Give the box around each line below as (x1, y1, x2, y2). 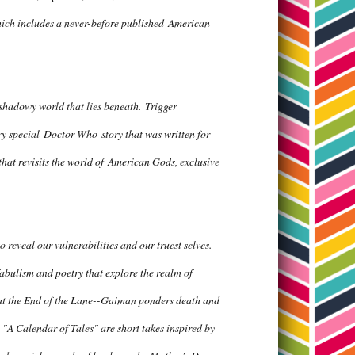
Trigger (145, 98, 177, 114)
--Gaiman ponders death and (93, 292, 219, 308)
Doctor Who (44, 126, 97, 142)
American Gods (108, 154, 175, 170)
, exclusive (175, 154, 219, 170)
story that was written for (97, 126, 210, 142)
